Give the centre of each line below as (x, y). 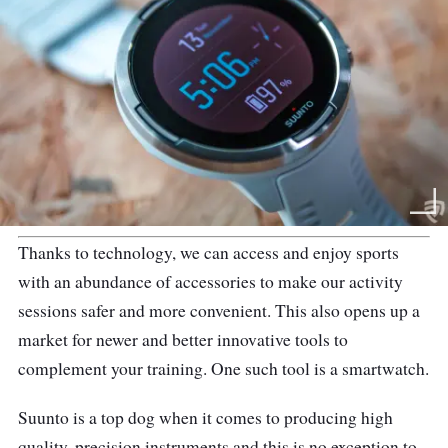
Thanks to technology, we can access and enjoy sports (208, 253)
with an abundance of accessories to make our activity (210, 282)
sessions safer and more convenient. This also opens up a (219, 311)
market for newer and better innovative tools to (183, 340)
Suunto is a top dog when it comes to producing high (205, 418)
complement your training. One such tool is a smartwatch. (223, 369)
